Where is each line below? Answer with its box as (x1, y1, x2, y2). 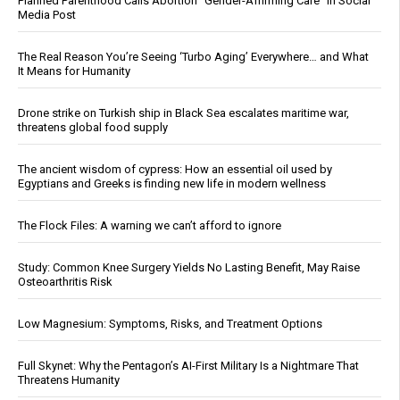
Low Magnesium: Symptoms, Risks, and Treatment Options (18, 316, 322, 330)
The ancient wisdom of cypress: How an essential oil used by (18, 162, 332, 176)
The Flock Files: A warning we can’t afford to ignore (18, 218, 281, 232)
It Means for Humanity (18, 63, 130, 78)
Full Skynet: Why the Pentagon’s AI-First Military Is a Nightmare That (18, 358, 359, 372)
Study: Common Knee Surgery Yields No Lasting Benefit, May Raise (18, 260, 360, 274)
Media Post (18, 7, 76, 21)
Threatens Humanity (18, 372, 120, 387)
